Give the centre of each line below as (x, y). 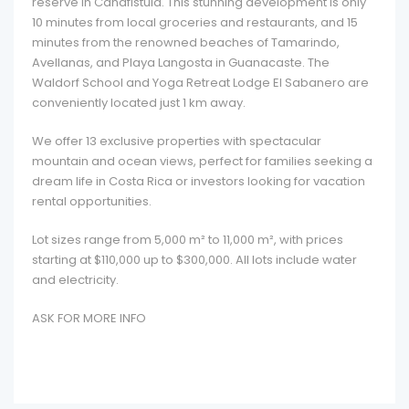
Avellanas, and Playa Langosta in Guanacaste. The (181, 63)
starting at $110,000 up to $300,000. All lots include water (194, 260)
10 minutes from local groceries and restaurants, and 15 (195, 22)
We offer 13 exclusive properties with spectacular (177, 141)
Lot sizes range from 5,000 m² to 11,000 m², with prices (188, 240)
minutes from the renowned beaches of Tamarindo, (186, 42)
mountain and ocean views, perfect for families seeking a (202, 161)
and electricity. (75, 280)
